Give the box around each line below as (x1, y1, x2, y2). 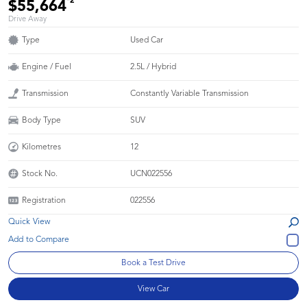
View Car (138, 284, 169, 293)
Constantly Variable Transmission (130, 89, 249, 98)
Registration (22, 196, 66, 205)
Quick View (8, 217, 50, 226)
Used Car (130, 36, 164, 45)
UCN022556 (130, 169, 173, 178)
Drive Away (8, 15, 47, 23)
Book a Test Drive (121, 258, 186, 267)
